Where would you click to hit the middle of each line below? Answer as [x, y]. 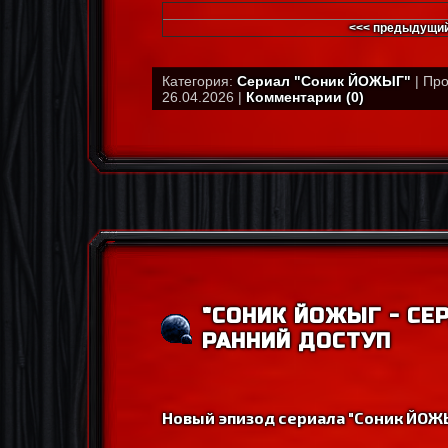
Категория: [199, 81]
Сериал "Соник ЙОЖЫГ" [324, 81]
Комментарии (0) [305, 97]
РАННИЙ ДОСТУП [296, 341]
